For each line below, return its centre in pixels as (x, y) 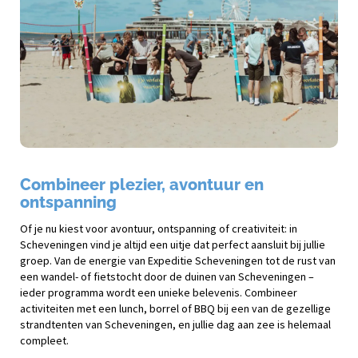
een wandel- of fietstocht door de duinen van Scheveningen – (167, 276)
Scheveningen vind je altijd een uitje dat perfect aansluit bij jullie (173, 244)
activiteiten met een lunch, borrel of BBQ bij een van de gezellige (175, 308)
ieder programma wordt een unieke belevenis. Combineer (159, 292)
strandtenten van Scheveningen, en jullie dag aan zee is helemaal (175, 324)
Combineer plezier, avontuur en (142, 184)
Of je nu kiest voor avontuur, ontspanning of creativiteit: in (159, 228)
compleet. (44, 340)
